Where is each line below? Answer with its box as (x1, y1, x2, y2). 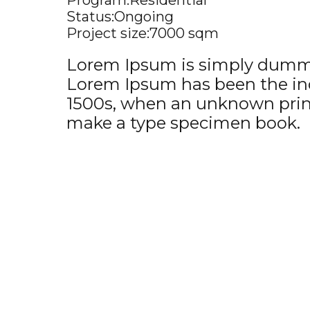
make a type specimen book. (66, 113, 300, 133)
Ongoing (114, 8, 174, 25)
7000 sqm (149, 25, 219, 42)
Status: (66, 8, 114, 25)
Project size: (66, 25, 149, 42)
